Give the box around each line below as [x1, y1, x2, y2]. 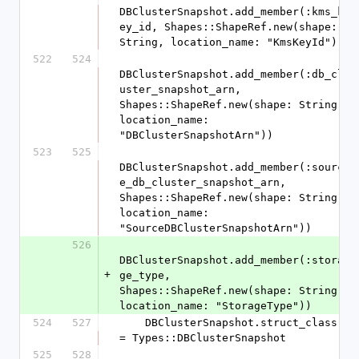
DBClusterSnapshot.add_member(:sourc [119, 161, 344, 173]
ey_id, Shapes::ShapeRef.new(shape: [119, 21, 337, 33]
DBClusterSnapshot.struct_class [119, 317, 145, 329]
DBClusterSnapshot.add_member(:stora [119, 254, 344, 266]
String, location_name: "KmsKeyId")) [119, 36, 344, 48]
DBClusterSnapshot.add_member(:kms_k [119, 6, 344, 18]
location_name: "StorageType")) [119, 300, 312, 312]
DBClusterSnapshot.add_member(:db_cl [119, 68, 344, 80]
